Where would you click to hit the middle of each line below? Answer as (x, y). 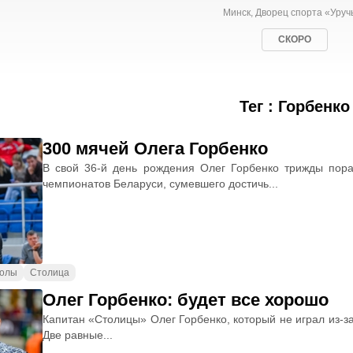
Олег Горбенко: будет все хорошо (186, 300)
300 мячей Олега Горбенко (155, 149)
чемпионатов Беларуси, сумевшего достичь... (160, 184)
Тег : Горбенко (295, 106)
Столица (50, 273)
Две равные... (78, 335)
